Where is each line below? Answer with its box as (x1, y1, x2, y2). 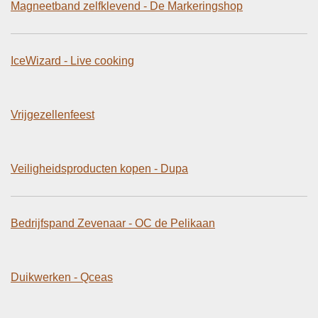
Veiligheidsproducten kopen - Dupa (11, 162, 188, 175)
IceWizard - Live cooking (11, 54, 134, 67)
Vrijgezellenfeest (11, 108, 94, 121)
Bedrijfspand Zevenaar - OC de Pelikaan (11, 216, 215, 229)
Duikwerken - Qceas (11, 270, 113, 283)
